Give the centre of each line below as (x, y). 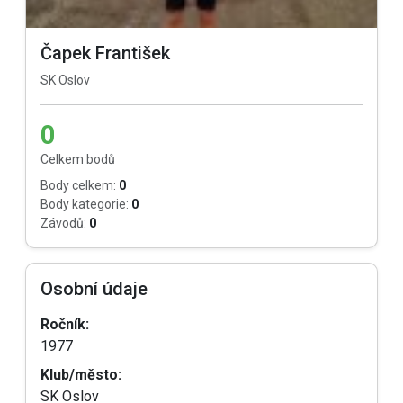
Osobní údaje (94, 289)
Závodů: (63, 223)
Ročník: (65, 324)
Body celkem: (78, 185)
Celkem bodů (78, 159)
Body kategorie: (85, 204)
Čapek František (105, 53)
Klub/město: (81, 375)
